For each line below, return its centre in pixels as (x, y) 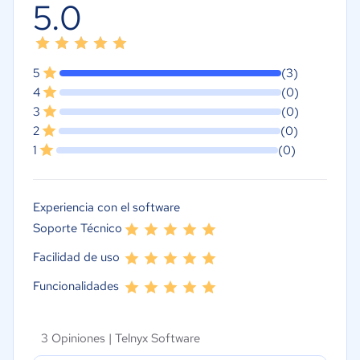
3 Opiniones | (78, 338)
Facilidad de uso (76, 257)
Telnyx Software (157, 338)
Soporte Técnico (78, 228)
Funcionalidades (76, 286)
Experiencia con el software (106, 207)
